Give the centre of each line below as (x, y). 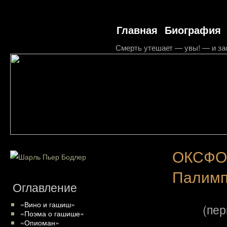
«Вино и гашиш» (48, 204)
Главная (137, 30)
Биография (193, 30)
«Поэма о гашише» (52, 213)
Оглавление (45, 187)
